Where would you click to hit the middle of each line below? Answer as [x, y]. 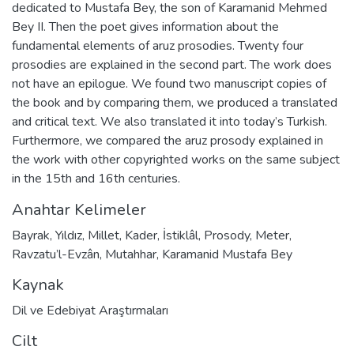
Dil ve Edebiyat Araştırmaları [90, 310]
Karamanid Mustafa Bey [227, 254]
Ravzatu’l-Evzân [56, 254]
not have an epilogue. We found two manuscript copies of [169, 83]
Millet [104, 235]
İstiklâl [181, 235]
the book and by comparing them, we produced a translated [175, 102]
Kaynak [38, 284]
